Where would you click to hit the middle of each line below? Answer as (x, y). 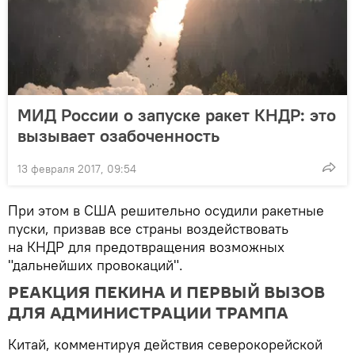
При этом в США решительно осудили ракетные (166, 210)
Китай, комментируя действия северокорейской (165, 344)
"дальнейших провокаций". (95, 265)
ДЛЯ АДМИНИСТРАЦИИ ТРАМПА (148, 313)
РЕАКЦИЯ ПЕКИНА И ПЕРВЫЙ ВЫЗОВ (166, 292)
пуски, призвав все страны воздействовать (148, 228)
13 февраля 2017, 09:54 (77, 168)
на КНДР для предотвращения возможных (146, 246)
